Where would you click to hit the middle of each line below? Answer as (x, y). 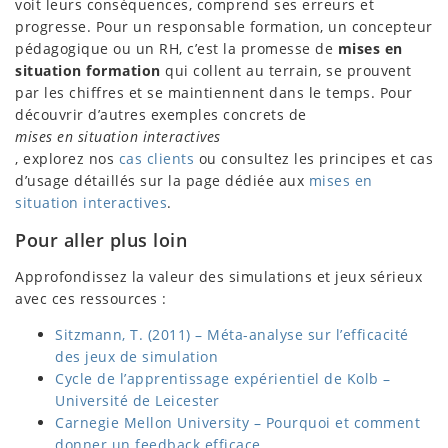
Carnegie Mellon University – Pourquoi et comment (237, 422)
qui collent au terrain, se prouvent (286, 70)
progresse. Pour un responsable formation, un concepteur (224, 26)
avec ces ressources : (91, 298)
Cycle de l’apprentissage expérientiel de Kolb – (223, 378)
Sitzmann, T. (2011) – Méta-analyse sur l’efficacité (232, 334)
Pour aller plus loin (101, 239)
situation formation (88, 70)
